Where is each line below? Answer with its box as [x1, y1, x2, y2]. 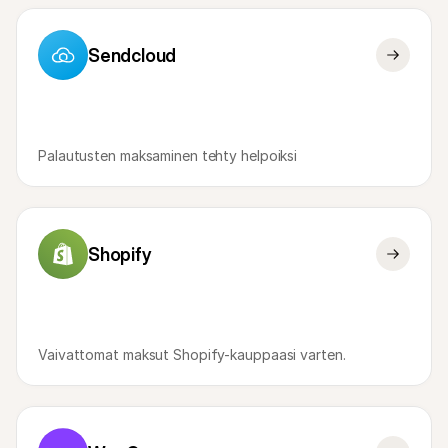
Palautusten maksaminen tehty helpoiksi [38, 147, 298, 164]
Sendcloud [88, 44, 177, 66]
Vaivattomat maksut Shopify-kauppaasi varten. [38, 346, 346, 363]
